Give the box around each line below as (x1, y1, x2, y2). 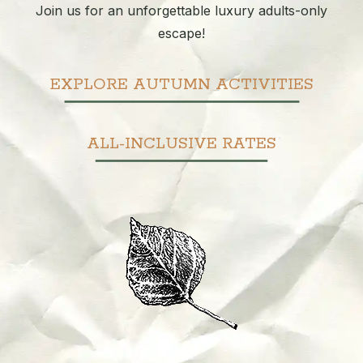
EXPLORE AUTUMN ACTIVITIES (49, 75, 314, 95)
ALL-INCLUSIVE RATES (87, 134, 276, 154)
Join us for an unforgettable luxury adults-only (36, 2, 327, 19)
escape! (158, 25, 205, 41)
